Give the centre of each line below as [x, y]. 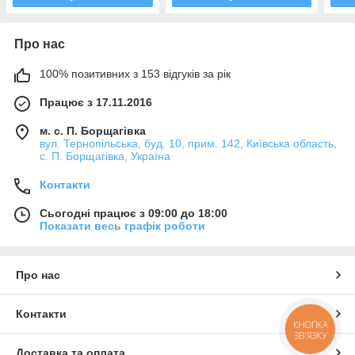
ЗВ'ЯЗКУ [310, 335]
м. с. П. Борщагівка [93, 130]
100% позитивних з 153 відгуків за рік [135, 73]
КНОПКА [311, 324]
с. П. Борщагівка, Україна [105, 156]
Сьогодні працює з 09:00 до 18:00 [134, 213]
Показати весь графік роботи [122, 225]
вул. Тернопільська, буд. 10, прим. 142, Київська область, [188, 143]
